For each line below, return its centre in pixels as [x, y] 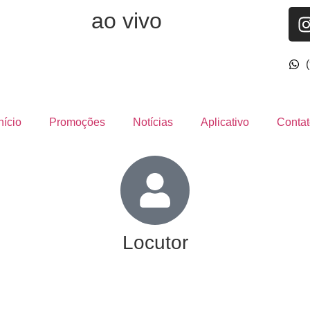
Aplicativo [225, 122]
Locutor [155, 242]
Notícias [153, 122]
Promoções [77, 122]
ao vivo [127, 21]
